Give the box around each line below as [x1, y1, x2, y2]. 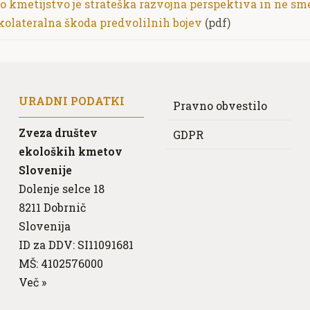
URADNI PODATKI [18, 93, 125, 108]
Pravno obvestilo [172, 98, 267, 113]
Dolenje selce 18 [18, 181, 104, 196]
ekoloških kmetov [18, 143, 122, 158]
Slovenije [18, 162, 72, 177]
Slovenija [18, 218, 71, 233]
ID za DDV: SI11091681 [18, 237, 134, 252]
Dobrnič [40, 199, 86, 215]
